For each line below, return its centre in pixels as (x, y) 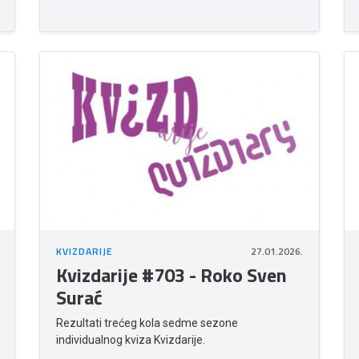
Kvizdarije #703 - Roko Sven (171, 275)
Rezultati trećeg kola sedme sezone (147, 323)
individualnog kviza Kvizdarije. (131, 340)
